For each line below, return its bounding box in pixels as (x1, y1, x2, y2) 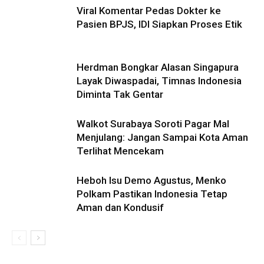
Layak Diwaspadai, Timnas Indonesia (77, 74, 242, 87)
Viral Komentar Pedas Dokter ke (77, 4, 221, 16)
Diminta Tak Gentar (77, 88, 163, 100)
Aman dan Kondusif (77, 201, 164, 213)
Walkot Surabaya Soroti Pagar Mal (77, 117, 229, 130)
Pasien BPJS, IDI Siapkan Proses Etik (77, 18, 242, 30)
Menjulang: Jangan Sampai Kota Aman (77, 131, 248, 143)
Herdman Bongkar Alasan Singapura (77, 61, 239, 73)
